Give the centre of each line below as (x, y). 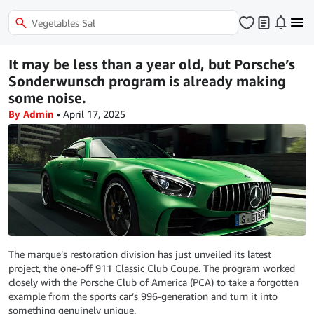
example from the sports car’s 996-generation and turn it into (143, 296)
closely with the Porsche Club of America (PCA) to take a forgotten (153, 282)
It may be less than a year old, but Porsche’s (152, 64)
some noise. (47, 98)
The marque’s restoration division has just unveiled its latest (140, 254)
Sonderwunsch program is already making (147, 81)
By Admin (31, 114)
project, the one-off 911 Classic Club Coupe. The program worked (152, 268)
